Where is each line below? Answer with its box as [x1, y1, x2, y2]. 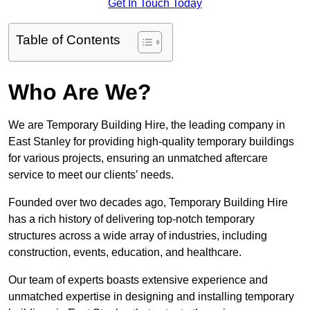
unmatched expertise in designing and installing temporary [8, 291, 294, 303]
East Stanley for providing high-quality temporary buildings [8, 136, 294, 148]
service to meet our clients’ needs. [8, 169, 174, 181]
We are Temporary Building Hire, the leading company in [8, 119, 285, 131]
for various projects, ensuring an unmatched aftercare [8, 152, 268, 165]
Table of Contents [16, 33, 120, 48]
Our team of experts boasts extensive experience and [8, 274, 268, 286]
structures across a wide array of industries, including [8, 230, 267, 242]
